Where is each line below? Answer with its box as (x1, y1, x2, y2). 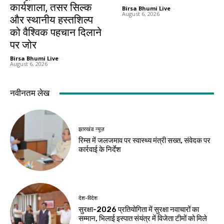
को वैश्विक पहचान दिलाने (10, 26, 101, 39)
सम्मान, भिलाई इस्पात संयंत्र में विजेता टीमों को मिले (78, 213, 207, 223)
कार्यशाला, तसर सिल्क (10, 1, 92, 14)
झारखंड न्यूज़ (78, 126, 105, 133)
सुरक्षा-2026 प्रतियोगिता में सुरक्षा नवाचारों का (78, 204, 199, 214)
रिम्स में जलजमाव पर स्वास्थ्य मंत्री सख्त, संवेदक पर (78, 136, 211, 145)
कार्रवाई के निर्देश (78, 145, 121, 154)
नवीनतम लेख (10, 88, 49, 98)
